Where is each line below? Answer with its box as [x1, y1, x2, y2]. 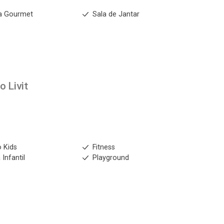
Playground [92, 153, 129, 162]
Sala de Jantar [92, 10, 139, 18]
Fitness [92, 143, 115, 151]
